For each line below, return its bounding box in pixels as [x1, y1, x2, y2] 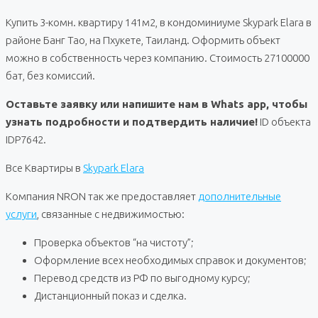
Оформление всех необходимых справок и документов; [34, 253, 307, 266]
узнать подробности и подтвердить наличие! [6, 115, 258, 128]
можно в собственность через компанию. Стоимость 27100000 [6, 51, 309, 64]
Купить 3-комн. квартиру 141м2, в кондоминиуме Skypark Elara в [6, 16, 312, 28]
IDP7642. [6, 133, 46, 146]
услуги [6, 207, 37, 220]
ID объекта [258, 115, 311, 128]
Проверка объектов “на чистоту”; [34, 236, 194, 248]
